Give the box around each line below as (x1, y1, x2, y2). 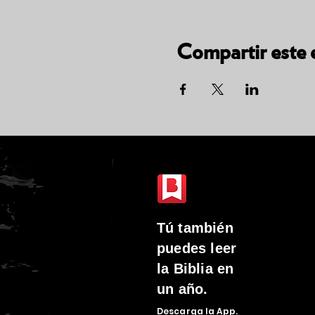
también (174, 220, 233, 236)
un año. (157, 281, 208, 297)
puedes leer (157, 240, 237, 256)
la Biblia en (157, 261, 234, 276)
